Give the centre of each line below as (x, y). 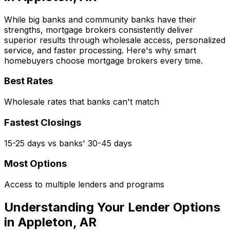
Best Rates (28, 81)
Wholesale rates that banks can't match (82, 102)
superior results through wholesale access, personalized (115, 40)
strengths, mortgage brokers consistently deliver (99, 30)
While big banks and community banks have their (100, 19)
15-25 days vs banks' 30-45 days (68, 143)
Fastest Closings (43, 122)
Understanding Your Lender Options (112, 207)
